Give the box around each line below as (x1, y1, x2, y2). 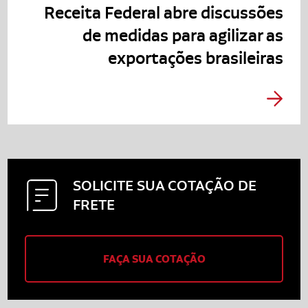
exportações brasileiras (107, 47, 283, 68)
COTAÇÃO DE (168, 176, 257, 195)
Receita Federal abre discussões (43, 1, 283, 23)
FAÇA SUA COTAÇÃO (102, 251, 206, 265)
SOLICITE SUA (73, 176, 168, 195)
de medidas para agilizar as (82, 24, 283, 45)
